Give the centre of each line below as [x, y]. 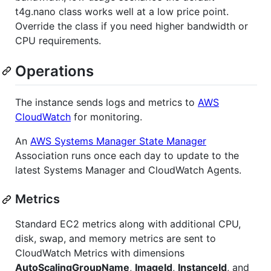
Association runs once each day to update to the [127, 156]
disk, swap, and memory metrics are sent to [116, 239]
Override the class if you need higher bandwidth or [132, 26]
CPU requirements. [58, 40]
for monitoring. [106, 117]
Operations [54, 71]
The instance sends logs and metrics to [106, 103]
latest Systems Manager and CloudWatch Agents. [128, 170]
